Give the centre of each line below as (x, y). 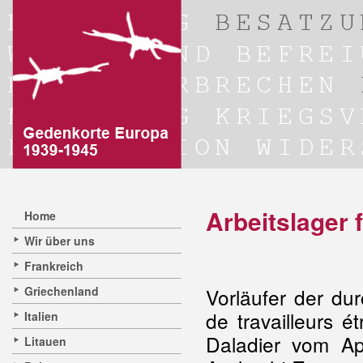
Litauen (45, 341)
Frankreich (54, 266)
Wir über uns (60, 241)
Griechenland (62, 291)
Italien (41, 316)
